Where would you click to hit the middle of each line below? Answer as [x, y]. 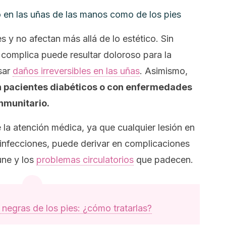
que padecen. [163, 160]
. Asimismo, [164, 71]
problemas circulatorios [85, 160]
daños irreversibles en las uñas [76, 71]
